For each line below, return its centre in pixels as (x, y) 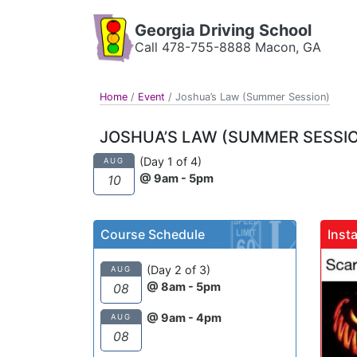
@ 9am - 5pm (177, 178)
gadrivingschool (241, 264)
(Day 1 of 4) (171, 161)
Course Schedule (153, 234)
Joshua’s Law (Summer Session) (253, 97)
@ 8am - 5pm (184, 286)
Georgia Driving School (223, 30)
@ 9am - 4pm (184, 318)
